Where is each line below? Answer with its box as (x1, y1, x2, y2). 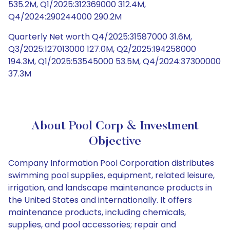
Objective (89, 136, 141, 148)
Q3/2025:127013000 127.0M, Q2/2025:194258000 (8, 43, 196, 55)
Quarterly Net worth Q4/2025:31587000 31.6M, (8, 31, 192, 43)
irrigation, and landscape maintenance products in (8, 182, 212, 194)
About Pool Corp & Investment (31, 120, 199, 132)
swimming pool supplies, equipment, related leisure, (8, 169, 215, 181)
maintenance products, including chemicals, (8, 206, 186, 218)
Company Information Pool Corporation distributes (8, 157, 214, 169)
